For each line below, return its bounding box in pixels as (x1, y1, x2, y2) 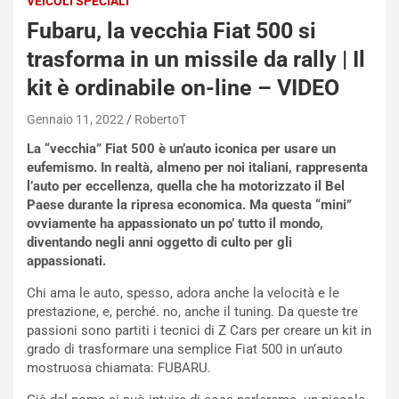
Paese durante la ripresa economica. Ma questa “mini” (27, 196, 352, 213)
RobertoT (134, 111, 186, 126)
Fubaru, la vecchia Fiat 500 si (27, 17, 316, 44)
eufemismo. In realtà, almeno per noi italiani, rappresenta (27, 159, 368, 175)
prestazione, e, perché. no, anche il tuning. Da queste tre (27, 303, 358, 320)
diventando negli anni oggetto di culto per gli (27, 233, 292, 250)
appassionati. (27, 252, 106, 269)
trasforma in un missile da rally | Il (27, 45, 365, 72)
